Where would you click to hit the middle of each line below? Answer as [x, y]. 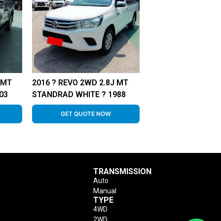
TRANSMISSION [123, 171]
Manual [105, 191]
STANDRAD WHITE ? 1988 [79, 94]
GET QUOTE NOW [86, 113]
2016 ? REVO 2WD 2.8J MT [80, 82]
